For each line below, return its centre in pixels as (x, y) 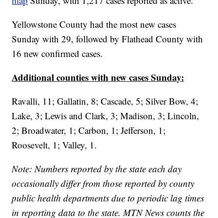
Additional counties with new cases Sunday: (98, 77)
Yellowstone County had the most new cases (94, 24)
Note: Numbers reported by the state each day (97, 169)
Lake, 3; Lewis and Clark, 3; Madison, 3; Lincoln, (106, 116)
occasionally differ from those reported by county (103, 183)
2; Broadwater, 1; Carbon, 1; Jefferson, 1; (89, 130)
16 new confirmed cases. (57, 54)
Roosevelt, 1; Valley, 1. (54, 145)
